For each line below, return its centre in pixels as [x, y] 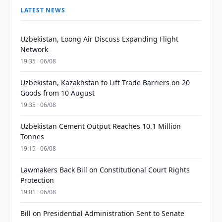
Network [34, 49]
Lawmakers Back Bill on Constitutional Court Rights [105, 170]
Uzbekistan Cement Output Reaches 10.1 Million [101, 126]
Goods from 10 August [58, 93]
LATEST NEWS [43, 10]
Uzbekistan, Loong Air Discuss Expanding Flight [100, 39]
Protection [37, 180]
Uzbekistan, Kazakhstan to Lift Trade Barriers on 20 [105, 83]
